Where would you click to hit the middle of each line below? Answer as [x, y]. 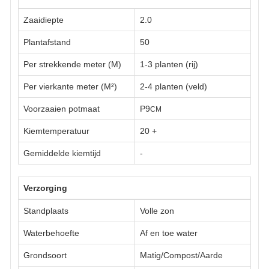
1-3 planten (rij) [169, 64]
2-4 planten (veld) [174, 86]
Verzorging [45, 188]
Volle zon [157, 210]
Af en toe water [169, 233]
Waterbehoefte [51, 233]
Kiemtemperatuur [56, 131]
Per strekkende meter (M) [72, 64]
